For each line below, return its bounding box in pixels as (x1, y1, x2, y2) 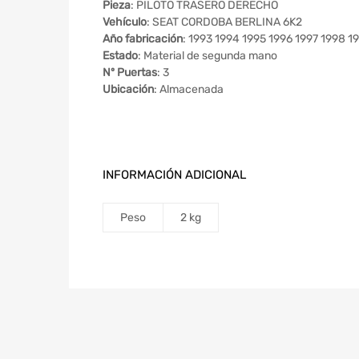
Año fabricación (103, 32, 183, 46)
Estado (103, 49, 138, 63)
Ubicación (103, 83, 154, 97)
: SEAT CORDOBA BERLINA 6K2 (147, 15, 302, 30)
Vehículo (103, 15, 147, 30)
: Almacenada (154, 83, 224, 97)
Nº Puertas (103, 66, 157, 80)
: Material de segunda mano (138, 49, 277, 63)
